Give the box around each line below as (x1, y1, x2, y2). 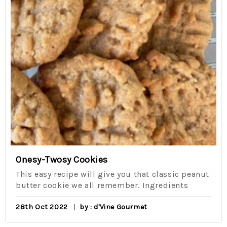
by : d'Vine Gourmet (80, 202, 147, 211)
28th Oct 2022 (16, 202, 68, 211)
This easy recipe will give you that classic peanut (16, 169, 210, 179)
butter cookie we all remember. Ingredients (16, 180, 188, 190)
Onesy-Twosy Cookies (16, 154, 108, 165)
